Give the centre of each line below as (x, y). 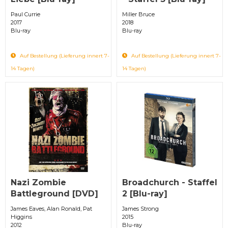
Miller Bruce (138, 14)
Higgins (21, 217)
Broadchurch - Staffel (170, 182)
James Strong (140, 208)
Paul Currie (25, 14)
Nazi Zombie (38, 182)
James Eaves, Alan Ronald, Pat (51, 208)
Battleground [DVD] (54, 193)
